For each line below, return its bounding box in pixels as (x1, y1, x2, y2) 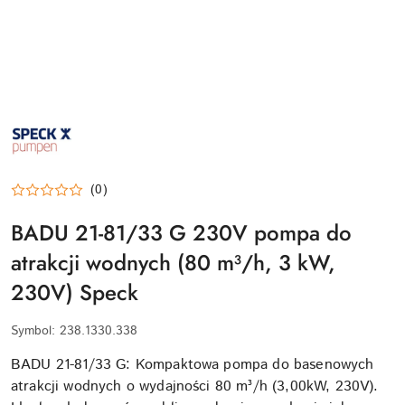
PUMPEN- (10, 118, 68, 136)
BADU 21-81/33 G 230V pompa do (11, 217, 352, 249)
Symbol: (11, 322, 60, 340)
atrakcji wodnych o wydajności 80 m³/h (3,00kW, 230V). (11, 376, 379, 397)
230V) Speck (11, 277, 138, 308)
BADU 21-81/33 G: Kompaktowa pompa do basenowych (11, 354, 374, 375)
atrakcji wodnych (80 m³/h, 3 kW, (11, 247, 335, 278)
